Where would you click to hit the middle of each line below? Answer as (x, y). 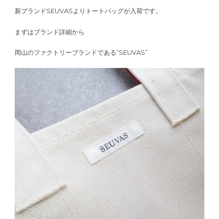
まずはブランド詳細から (50, 32)
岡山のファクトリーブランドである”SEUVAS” (81, 53)
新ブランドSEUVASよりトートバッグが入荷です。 (88, 11)
